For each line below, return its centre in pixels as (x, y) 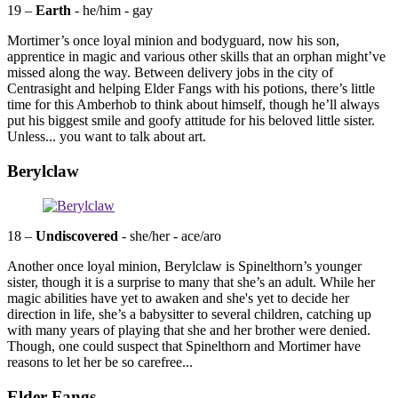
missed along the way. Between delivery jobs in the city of (170, 73)
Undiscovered (77, 235)
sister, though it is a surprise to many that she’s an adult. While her (191, 282)
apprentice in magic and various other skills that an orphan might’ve (196, 57)
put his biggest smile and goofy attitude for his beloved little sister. (191, 121)
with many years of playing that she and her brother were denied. (189, 330)
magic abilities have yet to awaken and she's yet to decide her (178, 298)
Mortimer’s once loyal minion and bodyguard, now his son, (173, 41)
